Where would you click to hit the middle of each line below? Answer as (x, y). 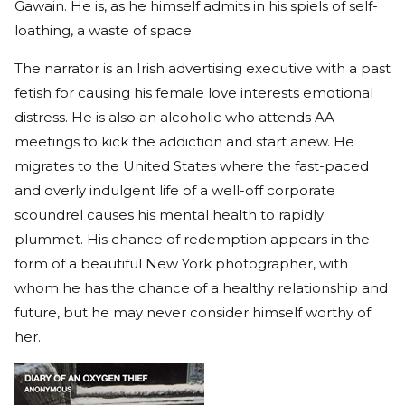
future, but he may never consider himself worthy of (193, 312)
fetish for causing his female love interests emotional (194, 92)
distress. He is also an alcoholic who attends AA (174, 117)
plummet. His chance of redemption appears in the (192, 239)
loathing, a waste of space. (106, 30)
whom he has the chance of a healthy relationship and (201, 287)
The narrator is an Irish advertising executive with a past (202, 68)
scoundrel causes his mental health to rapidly (169, 214)
